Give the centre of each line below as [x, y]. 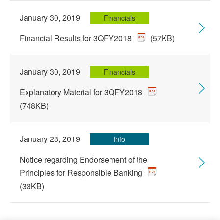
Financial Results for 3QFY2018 [77, 38]
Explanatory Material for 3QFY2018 [82, 92]
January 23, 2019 [50, 139]
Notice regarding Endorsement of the [83, 159]
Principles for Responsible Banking [82, 173]
